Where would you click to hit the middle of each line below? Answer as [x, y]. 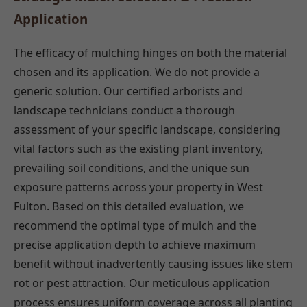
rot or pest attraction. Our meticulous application [142, 283]
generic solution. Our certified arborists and [128, 91]
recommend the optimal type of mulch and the [135, 225]
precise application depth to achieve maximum [135, 244]
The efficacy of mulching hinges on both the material [150, 52]
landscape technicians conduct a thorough [124, 110]
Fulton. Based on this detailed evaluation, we [129, 206]
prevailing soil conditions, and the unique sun [132, 168]
